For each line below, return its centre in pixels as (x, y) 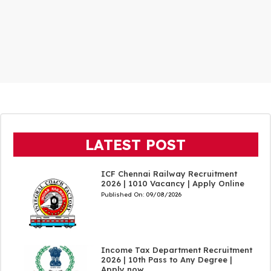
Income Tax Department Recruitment (176, 250)
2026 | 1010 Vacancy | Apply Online (172, 183)
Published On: (123, 194)
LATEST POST (135, 144)
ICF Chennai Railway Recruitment (169, 173)
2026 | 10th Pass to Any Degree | (166, 260)
